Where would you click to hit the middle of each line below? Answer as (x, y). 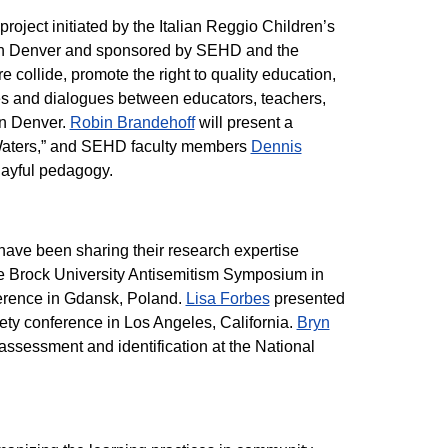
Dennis (276, 146)
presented (307, 298)
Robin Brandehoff (132, 122)
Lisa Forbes (227, 298)
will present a (243, 122)
